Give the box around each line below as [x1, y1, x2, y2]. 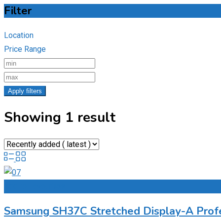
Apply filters [8, 87, 42, 95]
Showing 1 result [4, 108, 115, 127]
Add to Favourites [4, 181, 65, 191]
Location [4, 31, 34, 40]
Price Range [4, 44, 46, 54]
